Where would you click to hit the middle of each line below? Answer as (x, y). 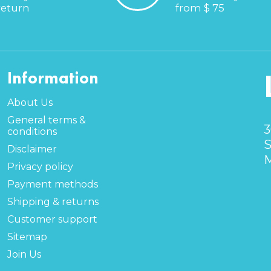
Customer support (52, 219)
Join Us (24, 254)
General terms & (46, 120)
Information (53, 77)
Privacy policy (40, 166)
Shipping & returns (53, 201)
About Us (30, 102)
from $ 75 (200, 8)
